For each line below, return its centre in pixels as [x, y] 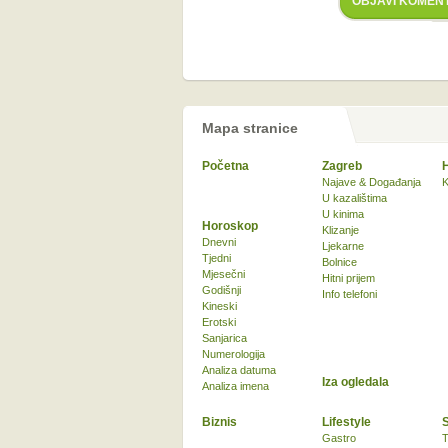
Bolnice [339, 262]
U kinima [343, 214]
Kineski [219, 306]
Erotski [219, 322]
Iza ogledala [355, 382]
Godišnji [221, 290]
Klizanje [340, 230]
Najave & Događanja [371, 182]
